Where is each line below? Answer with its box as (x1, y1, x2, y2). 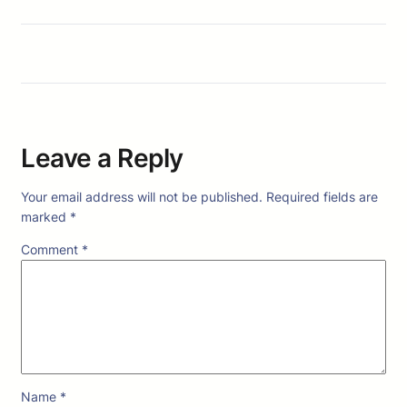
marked (21, 209, 70, 225)
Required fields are (266, 189, 378, 205)
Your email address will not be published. (21, 189, 263, 205)
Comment (21, 242, 82, 258)
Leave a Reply (21, 143, 184, 174)
